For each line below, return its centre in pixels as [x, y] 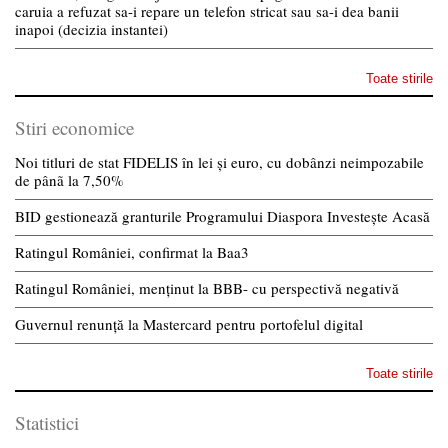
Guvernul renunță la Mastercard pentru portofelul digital [189, 324]
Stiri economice [74, 128]
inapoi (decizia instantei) [91, 29]
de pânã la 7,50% [69, 180]
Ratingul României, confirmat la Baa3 [132, 252]
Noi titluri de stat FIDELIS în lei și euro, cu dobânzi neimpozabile [219, 162]
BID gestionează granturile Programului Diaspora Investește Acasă [222, 216]
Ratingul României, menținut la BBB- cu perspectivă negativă [207, 288]
